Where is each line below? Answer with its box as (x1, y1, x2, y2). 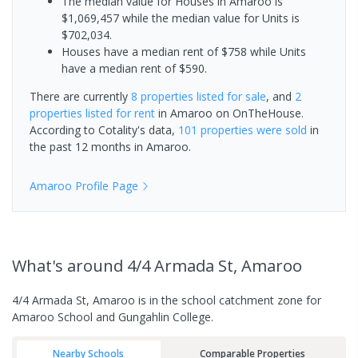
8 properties (131, 89, 193, 105)
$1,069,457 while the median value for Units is (62, 10, 300, 26)
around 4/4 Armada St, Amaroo (67, 255, 302, 277)
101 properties (178, 122, 253, 138)
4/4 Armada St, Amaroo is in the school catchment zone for (12, 292, 321, 308)
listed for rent (82, 105, 155, 121)
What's (12, 255, 67, 277)
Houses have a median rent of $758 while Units (62, 44, 306, 60)
